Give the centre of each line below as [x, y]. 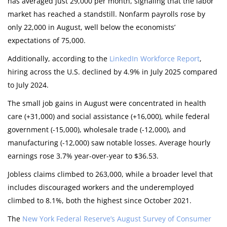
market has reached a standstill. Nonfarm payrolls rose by [106, 14]
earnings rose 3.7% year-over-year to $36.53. [83, 156]
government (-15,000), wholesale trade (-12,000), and [97, 130]
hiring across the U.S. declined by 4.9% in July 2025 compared [112, 72]
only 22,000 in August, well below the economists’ [91, 27]
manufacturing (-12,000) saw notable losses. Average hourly [109, 143]
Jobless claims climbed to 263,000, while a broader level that [110, 174]
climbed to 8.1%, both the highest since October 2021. [101, 201]
